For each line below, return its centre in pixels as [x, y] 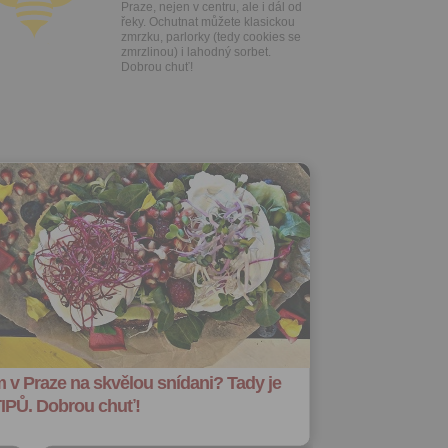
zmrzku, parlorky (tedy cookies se [211, 37]
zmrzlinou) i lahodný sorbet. [196, 52]
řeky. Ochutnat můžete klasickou [208, 22]
